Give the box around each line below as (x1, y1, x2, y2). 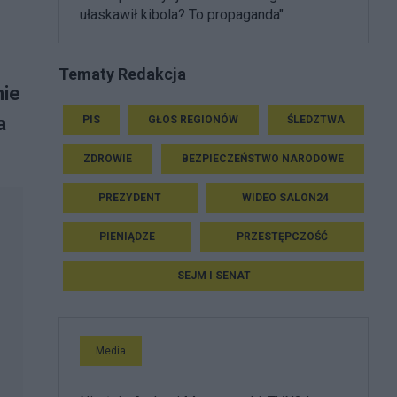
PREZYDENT (98, 191, 162, 204)
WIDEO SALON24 (241, 191, 329, 204)
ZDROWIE (83, 152, 132, 165)
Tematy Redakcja (58, 64, 186, 83)
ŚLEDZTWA (286, 113, 345, 126)
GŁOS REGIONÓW (148, 113, 239, 126)
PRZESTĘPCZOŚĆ (237, 230, 328, 243)
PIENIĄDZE (99, 230, 155, 243)
